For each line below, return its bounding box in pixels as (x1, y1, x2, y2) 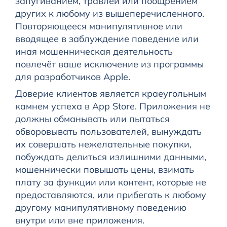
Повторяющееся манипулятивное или (15, 20, 182, 32)
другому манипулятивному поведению (15, 202, 186, 214)
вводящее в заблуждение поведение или (15, 33, 199, 45)
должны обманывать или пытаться (15, 113, 170, 125)
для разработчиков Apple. (15, 71, 130, 83)
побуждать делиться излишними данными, (15, 151, 206, 163)
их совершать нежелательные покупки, (15, 138, 192, 150)
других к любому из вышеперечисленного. (15, 8, 204, 20)
